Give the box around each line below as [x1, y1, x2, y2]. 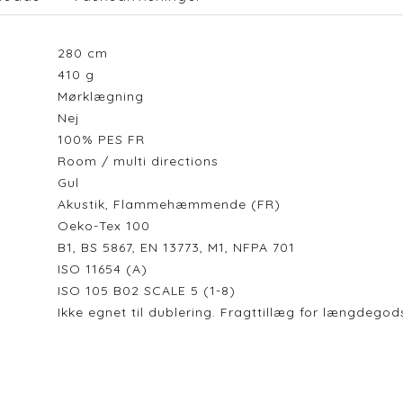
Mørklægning [57, 88, 153, 104]
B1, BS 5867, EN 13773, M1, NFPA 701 [57, 239, 295, 255]
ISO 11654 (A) [57, 261, 157, 277]
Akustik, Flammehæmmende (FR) [57, 196, 281, 212]
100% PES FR [57, 131, 154, 148]
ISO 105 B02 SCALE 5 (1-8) [57, 282, 245, 299]
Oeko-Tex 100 [57, 218, 159, 234]
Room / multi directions [57, 153, 228, 169]
